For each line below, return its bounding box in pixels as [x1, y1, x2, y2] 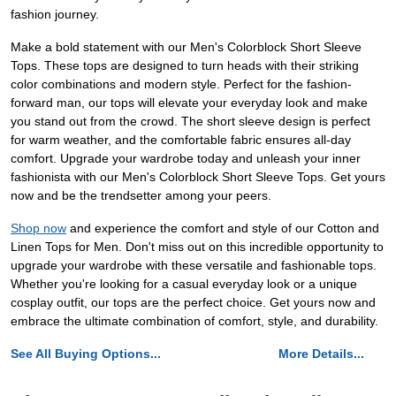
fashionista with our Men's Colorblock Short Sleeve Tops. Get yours [11, 170, 385, 185]
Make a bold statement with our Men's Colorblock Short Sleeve [11, 40, 362, 55]
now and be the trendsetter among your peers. [11, 188, 271, 203]
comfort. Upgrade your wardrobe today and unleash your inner [11, 151, 361, 166]
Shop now [11, 221, 66, 236]
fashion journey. [11, 7, 99, 22]
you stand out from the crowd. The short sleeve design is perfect [11, 114, 370, 129]
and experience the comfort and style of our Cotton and [66, 221, 379, 236]
